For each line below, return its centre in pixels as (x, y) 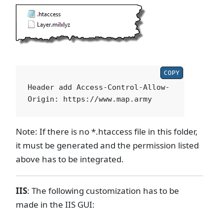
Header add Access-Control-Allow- (99, 87)
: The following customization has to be (103, 191)
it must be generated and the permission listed (107, 145)
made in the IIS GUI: (55, 205)
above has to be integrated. (70, 159)
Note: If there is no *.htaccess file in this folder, (107, 131)
